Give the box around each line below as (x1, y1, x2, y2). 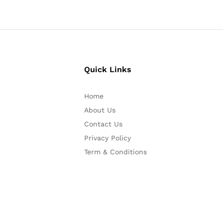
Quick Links (84, 64, 131, 74)
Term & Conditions (84, 147, 147, 156)
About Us (84, 106, 115, 114)
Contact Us (84, 119, 122, 128)
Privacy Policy (84, 133, 131, 142)
